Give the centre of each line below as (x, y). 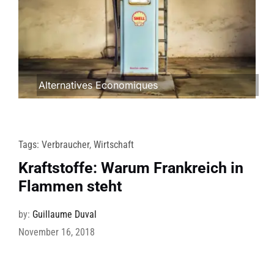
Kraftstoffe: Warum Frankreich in (131, 168)
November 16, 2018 (56, 232)
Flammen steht (70, 187)
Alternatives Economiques (98, 85)
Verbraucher (65, 145)
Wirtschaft (113, 145)
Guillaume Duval (64, 215)
